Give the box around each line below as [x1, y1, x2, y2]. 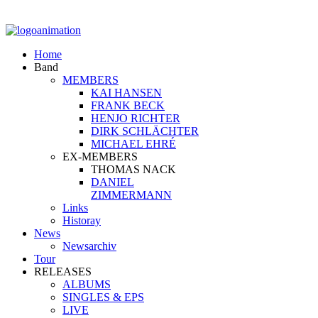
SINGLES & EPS [62, 291, 144, 303]
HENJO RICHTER [91, 112, 180, 124]
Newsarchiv [62, 240, 116, 252]
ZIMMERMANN [91, 189, 172, 201]
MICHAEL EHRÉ [91, 138, 176, 150]
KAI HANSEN [91, 87, 162, 99]
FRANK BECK [91, 99, 165, 111]
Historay [62, 214, 101, 226]
